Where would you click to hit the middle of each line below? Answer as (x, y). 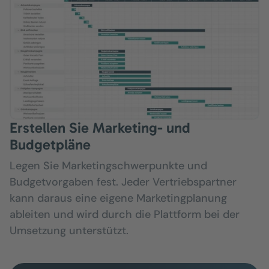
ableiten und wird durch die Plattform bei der (125, 215)
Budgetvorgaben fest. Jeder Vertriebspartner (123, 182)
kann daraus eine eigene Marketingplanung (118, 198)
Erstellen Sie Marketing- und (100, 128)
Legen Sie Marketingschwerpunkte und (108, 166)
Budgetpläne (50, 145)
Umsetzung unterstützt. (69, 231)
